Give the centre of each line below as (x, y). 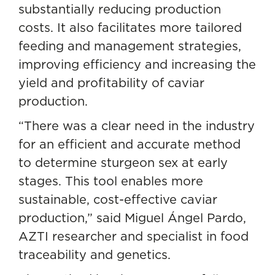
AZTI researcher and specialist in (119, 236)
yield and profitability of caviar (111, 82)
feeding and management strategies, (130, 45)
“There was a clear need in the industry (137, 125)
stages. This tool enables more (111, 180)
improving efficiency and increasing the (137, 64)
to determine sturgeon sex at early (123, 162)
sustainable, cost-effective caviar (118, 199)
